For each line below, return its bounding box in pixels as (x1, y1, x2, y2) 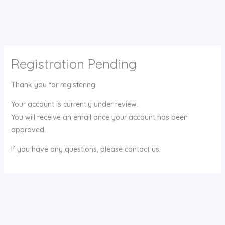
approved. (11, 125, 46, 134)
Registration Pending (11, 56, 137, 72)
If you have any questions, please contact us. (11, 145, 161, 154)
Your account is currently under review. (11, 100, 138, 109)
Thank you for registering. (11, 80, 97, 89)
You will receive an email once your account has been (11, 113, 188, 122)
